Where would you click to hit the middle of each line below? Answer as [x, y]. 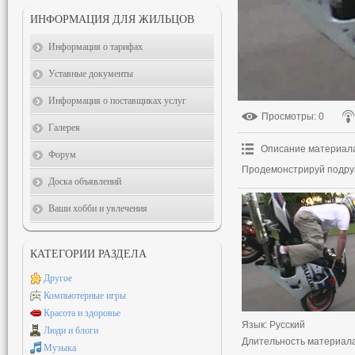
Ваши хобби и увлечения [98, 208]
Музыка [60, 348]
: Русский [285, 325]
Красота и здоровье [82, 313]
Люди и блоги [71, 330]
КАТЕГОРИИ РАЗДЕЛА [88, 254]
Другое [58, 278]
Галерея [64, 128]
